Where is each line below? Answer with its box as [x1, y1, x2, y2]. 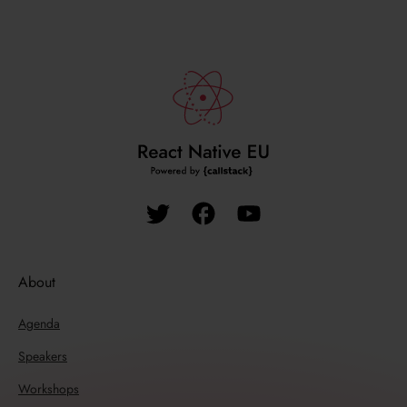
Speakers [18, 347, 67, 366]
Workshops [18, 380, 79, 399]
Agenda [18, 314, 60, 333]
